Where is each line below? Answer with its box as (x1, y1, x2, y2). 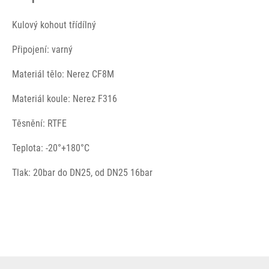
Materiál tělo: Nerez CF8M (12, 68, 114, 80)
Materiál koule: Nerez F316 (12, 93, 117, 104)
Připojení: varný (12, 44, 73, 55)
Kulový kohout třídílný (12, 19, 96, 31)
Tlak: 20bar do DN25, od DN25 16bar (12, 167, 153, 178)
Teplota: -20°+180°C (12, 142, 89, 154)
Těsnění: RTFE (12, 118, 67, 129)
